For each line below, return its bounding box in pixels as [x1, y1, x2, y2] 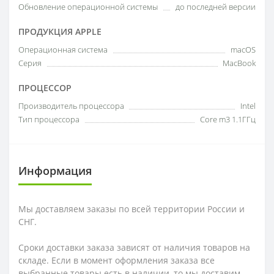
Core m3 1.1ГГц [200, 113, 256, 125]
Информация [18, 163, 92, 178]
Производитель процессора [18, 100, 124, 111]
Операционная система [18, 43, 108, 55]
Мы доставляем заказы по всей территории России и [18, 202, 245, 215]
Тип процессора [18, 113, 80, 125]
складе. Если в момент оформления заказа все [18, 254, 215, 266]
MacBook [223, 57, 256, 68]
